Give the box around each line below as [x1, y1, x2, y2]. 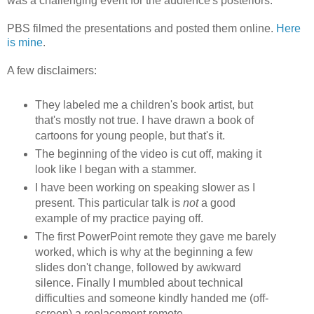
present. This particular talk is [34, 196, 183, 209]
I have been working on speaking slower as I [34, 181, 255, 193]
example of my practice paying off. [34, 212, 203, 224]
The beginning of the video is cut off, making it [34, 147, 261, 160]
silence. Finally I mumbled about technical [34, 276, 243, 289]
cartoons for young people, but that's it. [34, 129, 225, 142]
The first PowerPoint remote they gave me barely [34, 230, 276, 243]
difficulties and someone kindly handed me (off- [34, 292, 268, 304]
